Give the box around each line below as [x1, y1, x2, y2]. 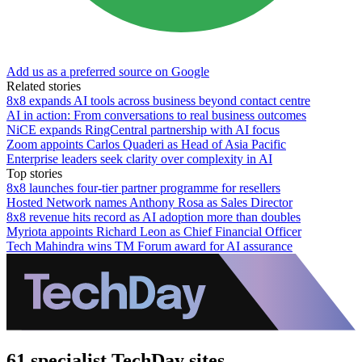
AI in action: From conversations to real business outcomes [6, 107, 306, 122]
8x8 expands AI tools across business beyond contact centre [6, 93, 310, 107]
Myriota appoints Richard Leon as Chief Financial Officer [6, 224, 301, 238]
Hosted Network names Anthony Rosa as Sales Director [6, 195, 293, 209]
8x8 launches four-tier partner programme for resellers [6, 180, 280, 195]
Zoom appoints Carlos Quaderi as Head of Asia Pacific [6, 137, 286, 151]
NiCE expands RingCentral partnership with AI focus [6, 122, 280, 137]
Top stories [6, 166, 62, 180]
